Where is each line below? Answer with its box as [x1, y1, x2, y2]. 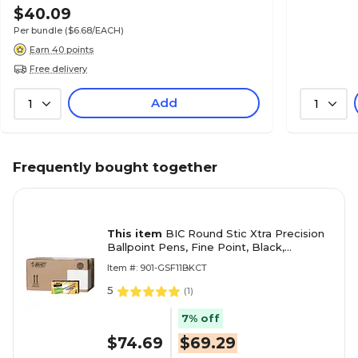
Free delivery [30, 62, 87, 74]
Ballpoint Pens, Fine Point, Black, [107, 241, 284, 253]
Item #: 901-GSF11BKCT [107, 262, 207, 273]
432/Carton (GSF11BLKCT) [107, 254, 245, 267]
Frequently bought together [13, 159, 217, 175]
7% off [181, 312, 220, 325]
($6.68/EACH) [65, 25, 124, 36]
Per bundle [14, 25, 62, 36]
